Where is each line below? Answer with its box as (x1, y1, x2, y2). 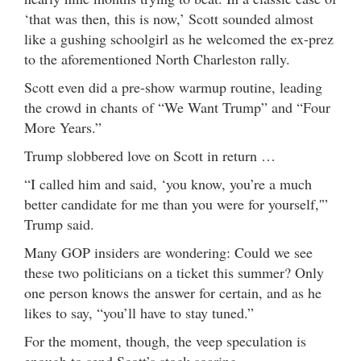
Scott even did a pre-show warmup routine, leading (24, 77, 322, 98)
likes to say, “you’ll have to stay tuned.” (24, 303, 254, 323)
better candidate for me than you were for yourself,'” (24, 194, 328, 214)
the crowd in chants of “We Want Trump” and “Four (24, 98, 330, 118)
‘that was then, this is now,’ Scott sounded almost (24, 9, 313, 29)
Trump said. (24, 214, 94, 234)
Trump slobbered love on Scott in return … (24, 146, 276, 166)
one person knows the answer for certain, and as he (24, 283, 322, 303)
